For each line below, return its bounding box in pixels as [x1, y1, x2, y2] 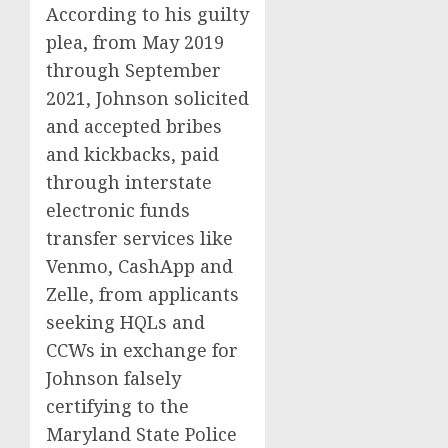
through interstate [46, 170, 212, 194]
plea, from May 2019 [46, 30, 224, 54]
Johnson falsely [46, 366, 181, 390]
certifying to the [46, 394, 189, 418]
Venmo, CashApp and [46, 254, 233, 278]
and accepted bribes [46, 114, 222, 138]
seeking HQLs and [46, 310, 205, 334]
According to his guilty [46, 2, 249, 26]
